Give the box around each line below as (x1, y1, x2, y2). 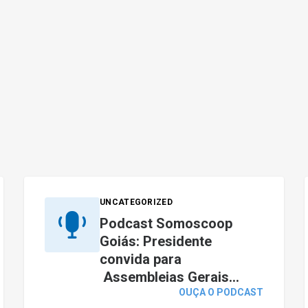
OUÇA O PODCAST (179, 287, 263, 298)
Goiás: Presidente (100, 233, 212, 250)
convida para (100, 251, 181, 267)
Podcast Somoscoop (100, 215, 232, 232)
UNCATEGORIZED (100, 197, 173, 207)
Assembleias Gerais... (100, 269, 239, 285)
